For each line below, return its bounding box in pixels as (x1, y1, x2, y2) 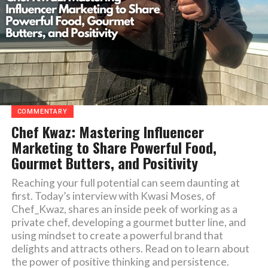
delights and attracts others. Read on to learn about (11, 242, 249, 255)
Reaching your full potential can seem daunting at (11, 176, 240, 189)
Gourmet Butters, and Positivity (11, 151, 198, 173)
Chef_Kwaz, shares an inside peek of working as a (11, 202, 237, 215)
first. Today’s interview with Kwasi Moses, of (11, 189, 216, 202)
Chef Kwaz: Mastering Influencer (11, 120, 204, 142)
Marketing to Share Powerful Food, (11, 136, 217, 158)
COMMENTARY (17, 107, 68, 115)
